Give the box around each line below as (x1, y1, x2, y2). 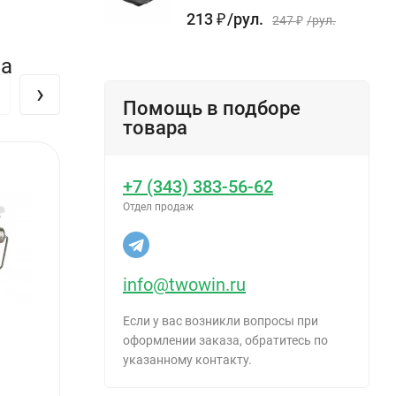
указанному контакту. (123, 352, 252, 367)
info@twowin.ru (123, 273, 246, 295)
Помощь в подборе (123, 96, 301, 119)
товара (123, 116, 187, 139)
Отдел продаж (123, 200, 194, 213)
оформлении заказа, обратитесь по (123, 332, 328, 347)
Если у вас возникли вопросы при (123, 313, 318, 328)
